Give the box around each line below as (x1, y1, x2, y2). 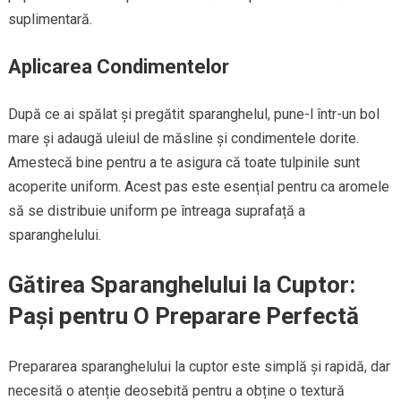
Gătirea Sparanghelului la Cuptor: (7, 270, 355, 298)
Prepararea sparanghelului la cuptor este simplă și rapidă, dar (7, 357, 390, 375)
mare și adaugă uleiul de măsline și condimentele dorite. (7, 129, 359, 147)
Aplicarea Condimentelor (7, 55, 229, 78)
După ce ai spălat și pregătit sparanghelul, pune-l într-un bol (7, 105, 380, 123)
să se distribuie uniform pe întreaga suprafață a (7, 201, 305, 219)
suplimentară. (7, 10, 92, 28)
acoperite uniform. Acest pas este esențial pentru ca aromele (7, 177, 389, 195)
